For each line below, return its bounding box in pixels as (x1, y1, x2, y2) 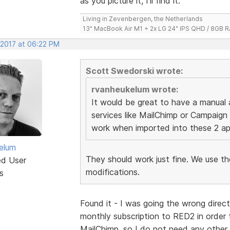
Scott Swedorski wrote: (85, 65, 183, 76)
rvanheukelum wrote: (91, 84, 178, 94)
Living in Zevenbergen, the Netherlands (82, 14, 203, 23)
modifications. (85, 166, 140, 177)
